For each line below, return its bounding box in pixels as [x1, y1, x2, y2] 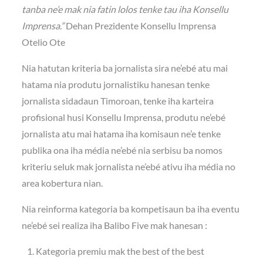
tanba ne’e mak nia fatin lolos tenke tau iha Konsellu [22, 3, 229, 15]
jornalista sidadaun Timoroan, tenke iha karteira [22, 95, 214, 106]
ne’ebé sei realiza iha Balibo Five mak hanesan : [22, 219, 208, 231]
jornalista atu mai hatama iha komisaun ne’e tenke [22, 127, 221, 139]
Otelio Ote [22, 36, 66, 48]
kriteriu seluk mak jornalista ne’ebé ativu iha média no [22, 160, 236, 172]
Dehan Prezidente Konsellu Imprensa [64, 19, 217, 31]
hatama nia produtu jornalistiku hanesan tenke [22, 78, 210, 90]
